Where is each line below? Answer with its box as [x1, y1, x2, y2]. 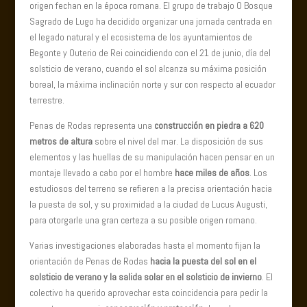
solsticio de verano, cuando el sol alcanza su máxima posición [29, 62, 267, 75]
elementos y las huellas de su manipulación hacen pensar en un [29, 151, 275, 164]
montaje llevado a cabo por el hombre [29, 167, 173, 180]
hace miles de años [172, 167, 249, 180]
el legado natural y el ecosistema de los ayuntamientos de [29, 31, 252, 44]
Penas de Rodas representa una [29, 119, 154, 132]
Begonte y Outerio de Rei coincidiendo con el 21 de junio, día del [29, 47, 271, 60]
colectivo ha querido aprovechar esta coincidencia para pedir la [29, 286, 268, 299]
